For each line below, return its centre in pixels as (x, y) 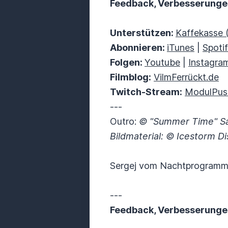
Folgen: (127, 62)
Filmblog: (131, 77)
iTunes (181, 48)
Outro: (124, 121)
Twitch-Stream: (146, 92)
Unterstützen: (143, 33)
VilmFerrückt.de (186, 77)
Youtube (162, 62)
